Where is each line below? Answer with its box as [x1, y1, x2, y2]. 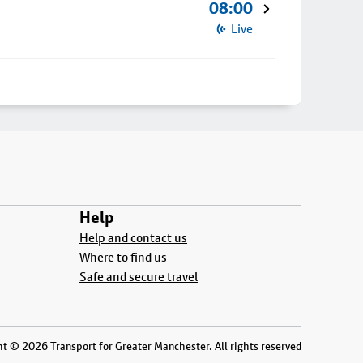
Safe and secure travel [79, 269, 198, 284]
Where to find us [79, 250, 167, 265]
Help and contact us [79, 230, 187, 246]
